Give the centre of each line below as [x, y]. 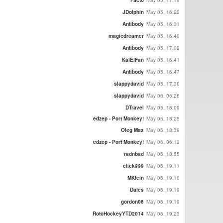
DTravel [135, 107]
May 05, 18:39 [163, 130]
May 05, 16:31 [163, 24]
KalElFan [133, 59]
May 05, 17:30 [163, 83]
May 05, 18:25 [163, 119]
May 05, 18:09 [163, 107]
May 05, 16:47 [163, 71]
